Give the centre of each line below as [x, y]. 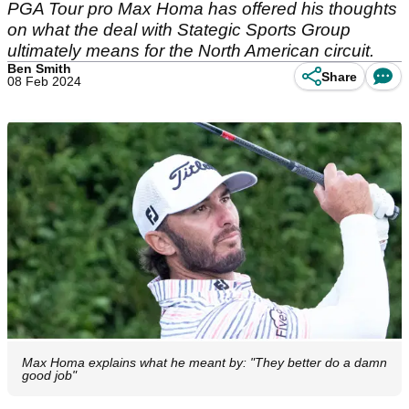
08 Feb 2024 [44, 81]
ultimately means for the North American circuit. [191, 51]
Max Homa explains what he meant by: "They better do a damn [204, 363]
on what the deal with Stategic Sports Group [179, 30]
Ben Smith [39, 68]
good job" [49, 376]
